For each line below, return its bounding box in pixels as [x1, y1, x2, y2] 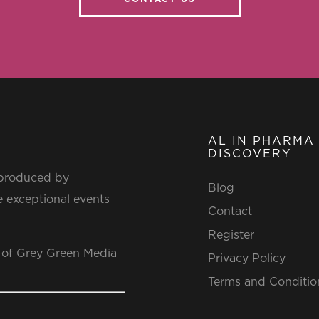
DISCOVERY [207, 147, 291, 159]
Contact [207, 205, 252, 217]
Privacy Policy [207, 252, 286, 264]
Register [207, 229, 254, 241]
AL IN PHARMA [207, 135, 315, 147]
